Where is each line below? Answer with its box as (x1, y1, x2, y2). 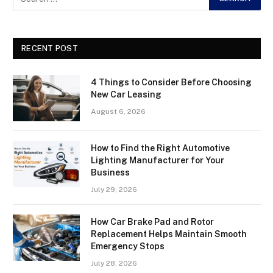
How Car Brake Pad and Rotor (91, 217, 214, 227)
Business (91, 168, 130, 178)
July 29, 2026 (91, 185, 137, 194)
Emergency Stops (91, 241, 165, 252)
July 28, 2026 (91, 259, 137, 268)
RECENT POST (21, 44, 78, 54)
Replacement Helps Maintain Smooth (91, 229, 247, 239)
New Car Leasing (91, 90, 161, 100)
